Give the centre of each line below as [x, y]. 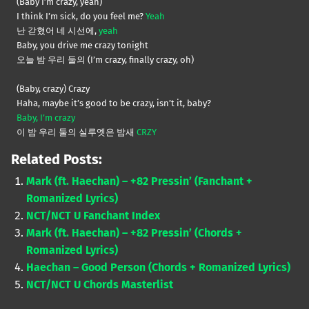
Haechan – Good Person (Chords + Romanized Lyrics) [159, 268]
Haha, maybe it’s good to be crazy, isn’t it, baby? [114, 103]
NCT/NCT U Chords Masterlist [100, 285]
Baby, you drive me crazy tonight [82, 46]
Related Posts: [57, 160]
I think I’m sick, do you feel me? [81, 17]
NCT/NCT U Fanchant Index [93, 216]
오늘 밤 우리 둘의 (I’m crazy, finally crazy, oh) [105, 60]
